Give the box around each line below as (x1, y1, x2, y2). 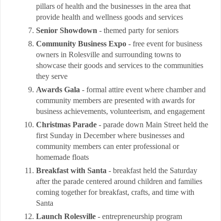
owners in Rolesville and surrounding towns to (36, 50, 181, 59)
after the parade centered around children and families (36, 177, 202, 185)
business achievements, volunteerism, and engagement (36, 107, 205, 115)
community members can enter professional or (36, 142, 179, 150)
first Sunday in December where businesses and (36, 131, 184, 140)
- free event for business (126, 39, 202, 48)
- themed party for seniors (97, 26, 179, 35)
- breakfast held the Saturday (107, 166, 197, 175)
